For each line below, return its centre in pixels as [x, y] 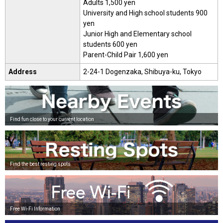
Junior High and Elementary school [137, 34]
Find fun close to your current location [52, 119]
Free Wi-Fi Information [35, 209]
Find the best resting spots [40, 164]
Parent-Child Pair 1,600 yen [126, 55]
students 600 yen [110, 44]
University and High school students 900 [145, 13]
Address [23, 72]
